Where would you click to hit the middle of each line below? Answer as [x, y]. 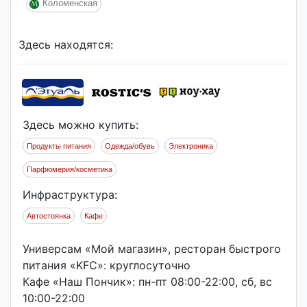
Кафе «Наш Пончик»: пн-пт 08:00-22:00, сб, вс [147, 282]
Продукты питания [59, 146]
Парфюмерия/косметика [70, 169]
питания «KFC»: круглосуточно [107, 265]
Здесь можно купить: [81, 125]
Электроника [191, 146]
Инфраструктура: [70, 195]
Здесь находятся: [66, 45]
